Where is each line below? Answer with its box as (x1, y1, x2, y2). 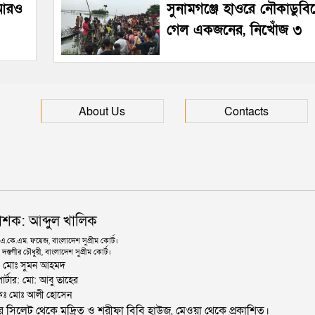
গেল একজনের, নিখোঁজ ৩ (167, 21, 302, 40)
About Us (79, 103, 126, 120)
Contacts (224, 103, 269, 120)
